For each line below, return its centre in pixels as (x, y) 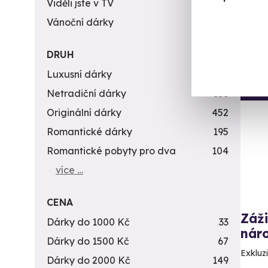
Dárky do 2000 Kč (89, 260)
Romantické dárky (89, 132)
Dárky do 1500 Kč (88, 241)
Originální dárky (84, 112)
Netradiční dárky (86, 93)
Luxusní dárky (79, 74)
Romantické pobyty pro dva (111, 151)
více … (69, 170)
